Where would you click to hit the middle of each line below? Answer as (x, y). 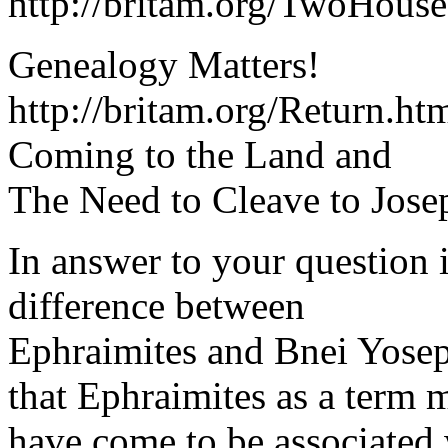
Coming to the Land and (200, 154)
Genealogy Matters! (164, 64)
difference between (156, 305)
